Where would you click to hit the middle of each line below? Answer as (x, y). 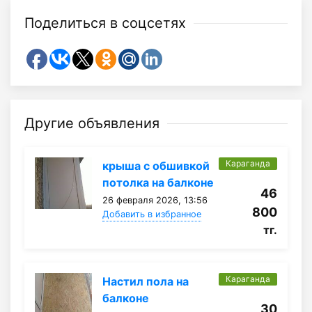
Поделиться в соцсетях (105, 23)
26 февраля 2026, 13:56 (155, 200)
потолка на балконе (158, 182)
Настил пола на (145, 281)
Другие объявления (92, 123)
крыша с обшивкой (156, 165)
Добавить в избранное (151, 214)
